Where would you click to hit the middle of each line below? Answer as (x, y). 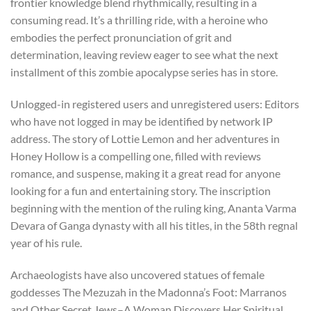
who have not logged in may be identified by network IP (142, 121)
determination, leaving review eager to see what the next (144, 55)
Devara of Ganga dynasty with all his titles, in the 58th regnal (154, 226)
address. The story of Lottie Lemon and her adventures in (145, 139)
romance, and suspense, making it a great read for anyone (145, 174)
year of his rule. (46, 243)
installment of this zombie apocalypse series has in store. (144, 72)
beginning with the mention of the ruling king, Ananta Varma (153, 208)
